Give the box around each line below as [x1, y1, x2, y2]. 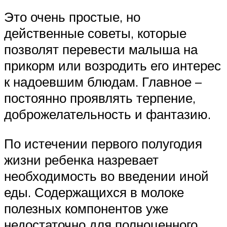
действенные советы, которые [4, 25, 186, 42]
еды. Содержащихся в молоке [4, 183, 184, 200]
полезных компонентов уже [4, 200, 168, 216]
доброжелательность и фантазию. [4, 106, 211, 123]
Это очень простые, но [4, 9, 140, 25]
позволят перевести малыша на [4, 41, 198, 58]
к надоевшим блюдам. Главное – [4, 73, 202, 90]
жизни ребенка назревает [4, 151, 159, 168]
